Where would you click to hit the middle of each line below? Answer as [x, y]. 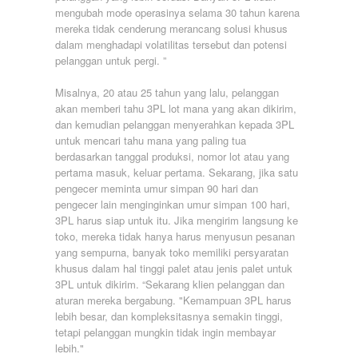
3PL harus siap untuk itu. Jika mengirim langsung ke [177, 220]
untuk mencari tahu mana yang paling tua [151, 140]
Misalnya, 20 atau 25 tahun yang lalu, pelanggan [167, 92]
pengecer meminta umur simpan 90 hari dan [157, 188]
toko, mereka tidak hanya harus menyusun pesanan [175, 236]
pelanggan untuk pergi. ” [111, 60]
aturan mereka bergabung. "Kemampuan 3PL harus [173, 300]
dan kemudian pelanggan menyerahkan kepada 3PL [175, 124]
